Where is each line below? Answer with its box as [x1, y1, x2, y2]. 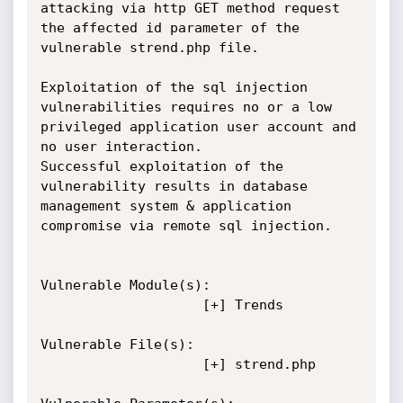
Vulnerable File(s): [40, 336, 194, 353]
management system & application [40, 198, 291, 214]
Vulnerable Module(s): [40, 277, 210, 293]
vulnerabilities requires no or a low [40, 99, 332, 115]
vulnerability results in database [40, 178, 308, 194]
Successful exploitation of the [40, 158, 283, 175]
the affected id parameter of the [40, 20, 300, 36]
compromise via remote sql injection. [40, 218, 332, 234]
